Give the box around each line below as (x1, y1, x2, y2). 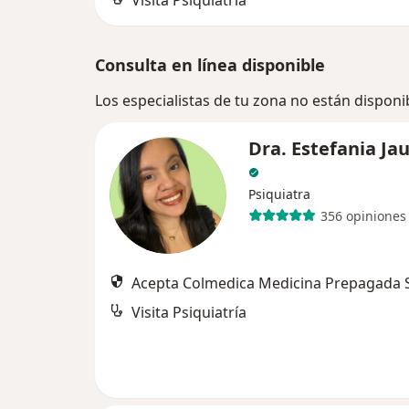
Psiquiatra (248, 185, 310, 203)
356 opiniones (320, 206, 406, 225)
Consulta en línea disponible (95, 54, 325, 76)
